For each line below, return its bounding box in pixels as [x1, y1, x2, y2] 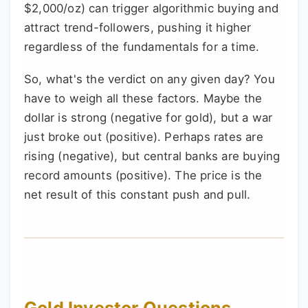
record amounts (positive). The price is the [24, 168, 263, 183]
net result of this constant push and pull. [24, 188, 251, 202]
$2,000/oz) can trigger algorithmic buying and [24, 1, 279, 16]
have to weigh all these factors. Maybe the [24, 91, 263, 106]
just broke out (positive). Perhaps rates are [24, 130, 263, 144]
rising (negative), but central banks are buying [24, 149, 280, 164]
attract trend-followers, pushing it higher [24, 21, 252, 35]
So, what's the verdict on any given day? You [24, 72, 275, 87]
